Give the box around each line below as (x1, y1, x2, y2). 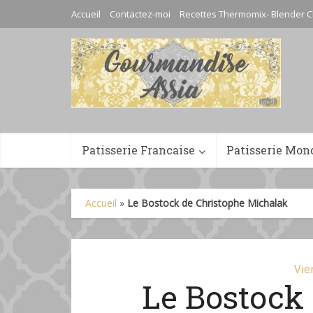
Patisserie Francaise (82, 143, 195, 157)
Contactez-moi (110, 8, 170, 20)
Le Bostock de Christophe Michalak (127, 196, 287, 210)
